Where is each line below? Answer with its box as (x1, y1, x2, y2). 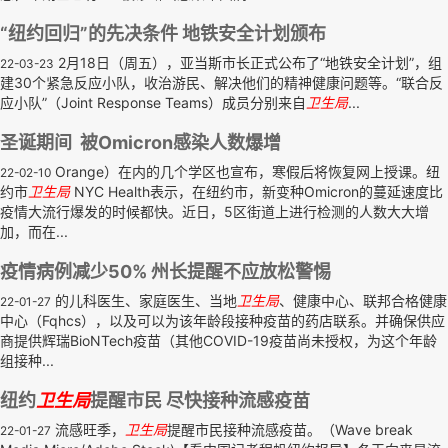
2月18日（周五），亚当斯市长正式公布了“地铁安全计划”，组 (54, 54, 442, 71)
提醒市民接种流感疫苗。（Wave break (167, 421, 413, 438)
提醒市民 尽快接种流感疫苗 (90, 390, 310, 411)
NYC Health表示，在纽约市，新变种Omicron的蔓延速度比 (70, 183, 443, 200)
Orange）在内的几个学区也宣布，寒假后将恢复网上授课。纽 (51, 163, 440, 180)
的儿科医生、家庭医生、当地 (51, 292, 237, 309)
